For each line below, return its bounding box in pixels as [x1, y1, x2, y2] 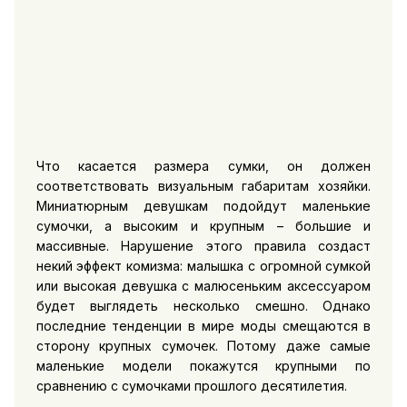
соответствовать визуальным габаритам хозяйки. [35, 177, 372, 194]
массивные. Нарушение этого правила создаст [35, 237, 372, 253]
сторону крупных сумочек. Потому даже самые [35, 337, 372, 353]
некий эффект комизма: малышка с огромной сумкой [35, 257, 372, 273]
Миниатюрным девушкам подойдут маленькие [35, 197, 372, 213]
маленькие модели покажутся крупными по [35, 357, 372, 373]
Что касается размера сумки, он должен [35, 157, 372, 174]
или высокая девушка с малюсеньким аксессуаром [35, 277, 372, 293]
